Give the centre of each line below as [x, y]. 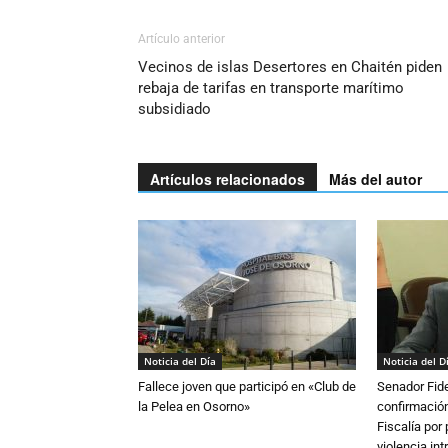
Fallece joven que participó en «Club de [247, 386]
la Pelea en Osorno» [194, 406]
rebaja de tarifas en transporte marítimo [271, 88]
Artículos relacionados [227, 179]
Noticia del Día [180, 361]
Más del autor [375, 179]
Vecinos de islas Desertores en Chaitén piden [290, 67]
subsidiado [174, 109]
